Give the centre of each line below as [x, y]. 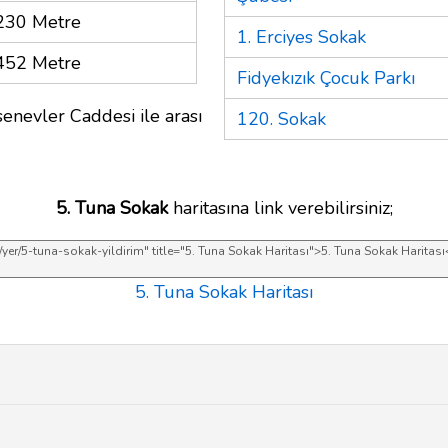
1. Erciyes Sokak [301, 36]
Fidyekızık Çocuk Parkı [326, 77]
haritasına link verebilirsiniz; [280, 207]
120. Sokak [281, 118]
